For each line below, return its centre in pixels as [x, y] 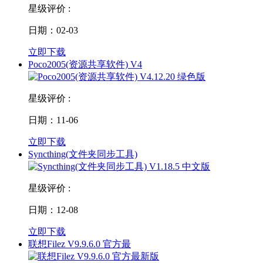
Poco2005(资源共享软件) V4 [85, 65]
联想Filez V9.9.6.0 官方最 [80, 244]
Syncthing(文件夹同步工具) [83, 154]
